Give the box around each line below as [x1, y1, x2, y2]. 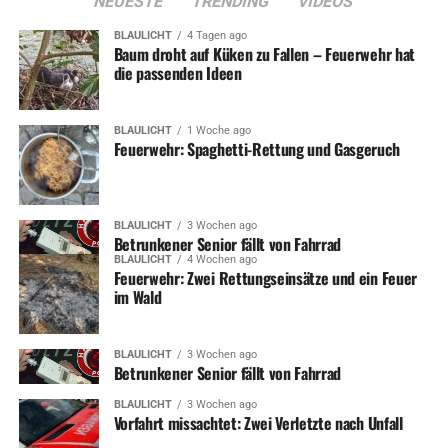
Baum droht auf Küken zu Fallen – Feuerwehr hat [113, 41, 415, 66]
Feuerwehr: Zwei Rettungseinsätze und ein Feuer [113, 266, 417, 291]
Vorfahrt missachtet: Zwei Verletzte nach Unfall [113, 411, 403, 436]
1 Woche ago [186, 123, 251, 137]
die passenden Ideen [113, 60, 242, 85]
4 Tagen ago [186, 28, 247, 42]
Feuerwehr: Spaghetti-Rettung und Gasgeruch [113, 136, 400, 161]
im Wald [113, 285, 162, 310]
